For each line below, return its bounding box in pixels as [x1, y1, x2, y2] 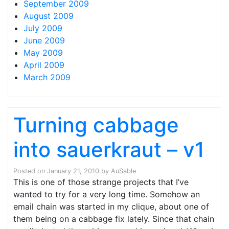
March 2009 [24, 72, 71, 82]
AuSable [111, 167, 136, 175]
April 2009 [24, 60, 64, 70]
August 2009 [24, 11, 74, 21]
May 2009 [24, 48, 63, 58]
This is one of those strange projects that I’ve [13, 177, 189, 187]
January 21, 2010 [47, 167, 99, 175]
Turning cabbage [13, 112, 179, 138]
